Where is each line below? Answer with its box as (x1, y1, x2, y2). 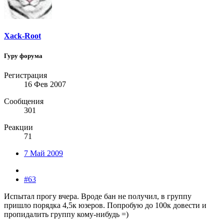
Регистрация (4, 70, 47, 79)
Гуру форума (4, 51, 42, 59)
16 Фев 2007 (24, 79, 66, 88)
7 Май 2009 (24, 148, 63, 157)
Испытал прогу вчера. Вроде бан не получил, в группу (4, 191, 191, 200)
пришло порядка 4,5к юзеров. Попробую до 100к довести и (4, 200, 206, 209)
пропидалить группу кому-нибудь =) (4, 209, 128, 218)
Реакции (4, 122, 33, 131)
